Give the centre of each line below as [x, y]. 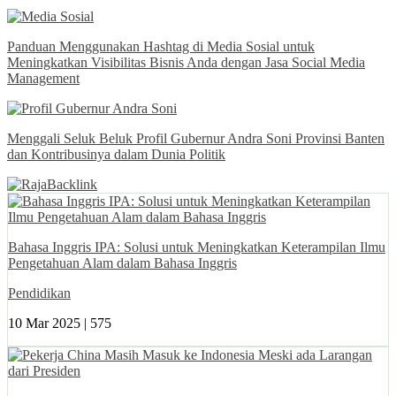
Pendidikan [39, 293]
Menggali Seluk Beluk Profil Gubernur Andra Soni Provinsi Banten [196, 139]
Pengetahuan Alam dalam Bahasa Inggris [122, 263]
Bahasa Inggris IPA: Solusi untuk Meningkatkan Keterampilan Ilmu [197, 247]
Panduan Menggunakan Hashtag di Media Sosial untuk [161, 47]
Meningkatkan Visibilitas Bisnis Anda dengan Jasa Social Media [186, 63]
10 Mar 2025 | [49, 324]
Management [43, 79]
